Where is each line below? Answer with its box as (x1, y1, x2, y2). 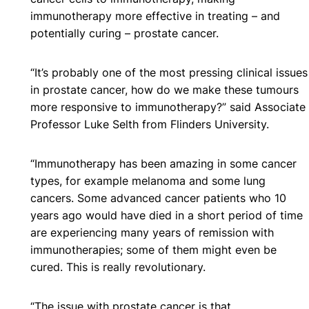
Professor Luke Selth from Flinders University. (30, 117, 269, 131)
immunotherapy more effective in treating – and (30, 8, 280, 23)
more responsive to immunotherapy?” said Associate (30, 99, 306, 114)
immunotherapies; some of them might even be (30, 242, 277, 257)
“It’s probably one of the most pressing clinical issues (30, 65, 308, 79)
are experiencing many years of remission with (30, 225, 274, 239)
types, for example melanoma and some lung (30, 173, 266, 188)
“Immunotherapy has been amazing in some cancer (30, 156, 297, 170)
